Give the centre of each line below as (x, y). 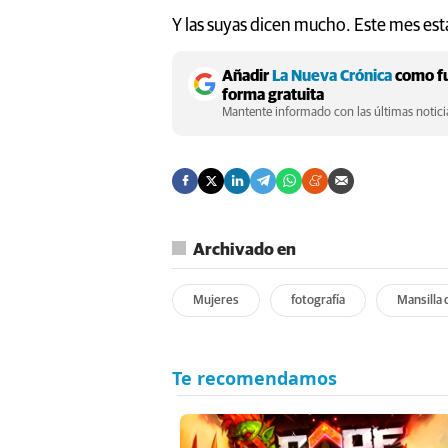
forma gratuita (273, 94)
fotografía (318, 300)
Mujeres (216, 300)
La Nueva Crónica (332, 75)
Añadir (247, 75)
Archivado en (244, 250)
